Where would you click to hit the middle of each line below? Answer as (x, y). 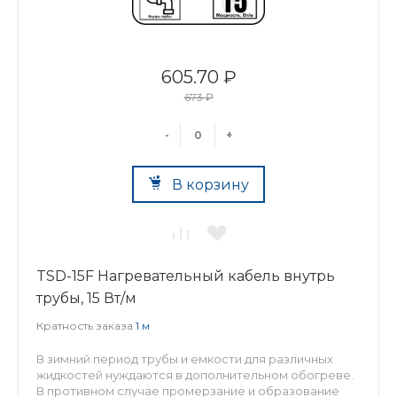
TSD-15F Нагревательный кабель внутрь (186, 276)
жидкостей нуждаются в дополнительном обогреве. (195, 375)
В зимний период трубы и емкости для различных (185, 359)
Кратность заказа (86, 326)
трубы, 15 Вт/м (86, 298)
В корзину (210, 184)
